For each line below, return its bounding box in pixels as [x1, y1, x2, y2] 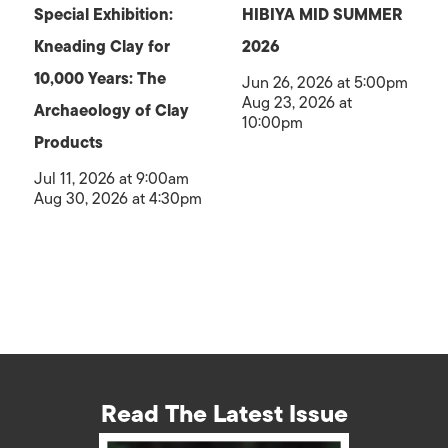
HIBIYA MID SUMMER [241, 2, 403, 29]
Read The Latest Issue [100, 394, 348, 434]
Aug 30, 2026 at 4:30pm [34, 186, 202, 213]
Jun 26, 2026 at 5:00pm [241, 70, 408, 97]
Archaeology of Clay [34, 98, 189, 125]
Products [34, 130, 103, 157]
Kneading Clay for [34, 34, 170, 61]
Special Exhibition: [34, 2, 173, 29]
